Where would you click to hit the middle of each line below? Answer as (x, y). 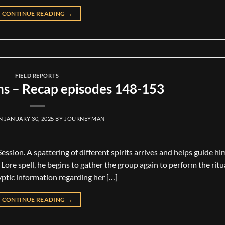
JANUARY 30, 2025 (29, 119)
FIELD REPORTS (37, 75)
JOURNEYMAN (85, 119)
